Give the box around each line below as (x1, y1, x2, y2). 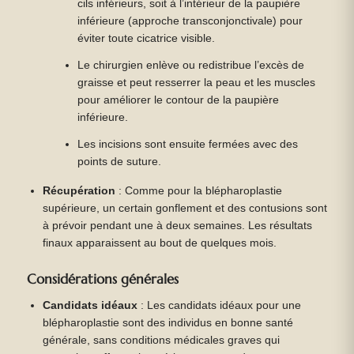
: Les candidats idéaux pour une (137, 299, 302, 312)
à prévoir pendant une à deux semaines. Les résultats (43, 220, 313, 232)
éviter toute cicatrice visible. (77, 32, 216, 45)
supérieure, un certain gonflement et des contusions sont (43, 202, 328, 215)
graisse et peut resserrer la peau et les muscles (77, 77, 316, 89)
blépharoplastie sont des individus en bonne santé (43, 317, 294, 330)
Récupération (43, 185, 116, 198)
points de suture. (77, 156, 162, 168)
